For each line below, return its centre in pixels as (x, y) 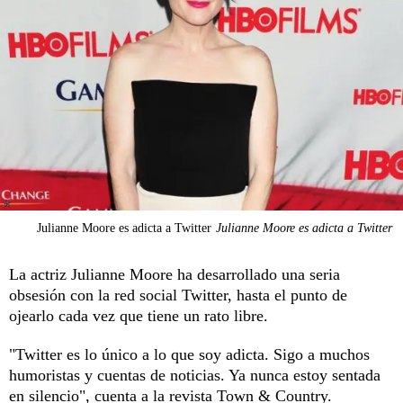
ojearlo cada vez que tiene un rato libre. (139, 315)
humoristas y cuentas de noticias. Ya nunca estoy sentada (195, 375)
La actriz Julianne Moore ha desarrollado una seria (175, 274)
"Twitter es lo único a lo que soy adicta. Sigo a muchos (189, 354)
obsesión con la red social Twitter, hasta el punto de (178, 295)
